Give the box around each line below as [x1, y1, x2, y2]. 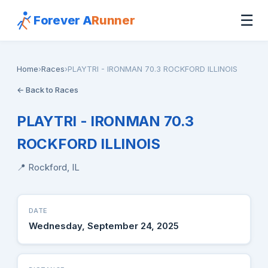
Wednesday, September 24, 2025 [28, 220, 179, 232]
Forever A [33, 13, 92, 28]
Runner [92, 13, 135, 28]
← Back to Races [17, 85, 78, 95]
